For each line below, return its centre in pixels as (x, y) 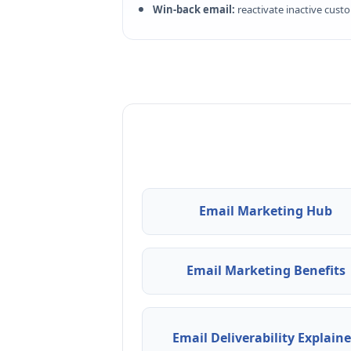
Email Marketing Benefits (266, 271)
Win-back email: (194, 9)
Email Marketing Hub (266, 211)
